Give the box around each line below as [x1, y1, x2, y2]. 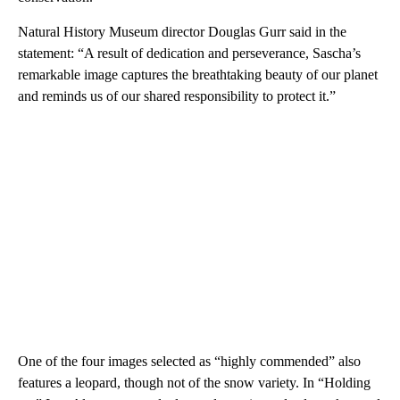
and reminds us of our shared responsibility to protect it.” [18, 87, 336, 104]
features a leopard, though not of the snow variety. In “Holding [18, 374, 371, 390]
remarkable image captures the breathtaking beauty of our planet [18, 66, 378, 82]
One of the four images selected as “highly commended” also [18, 353, 361, 369]
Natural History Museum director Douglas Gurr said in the [18, 23, 346, 39]
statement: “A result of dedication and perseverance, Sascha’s [18, 45, 361, 61]
